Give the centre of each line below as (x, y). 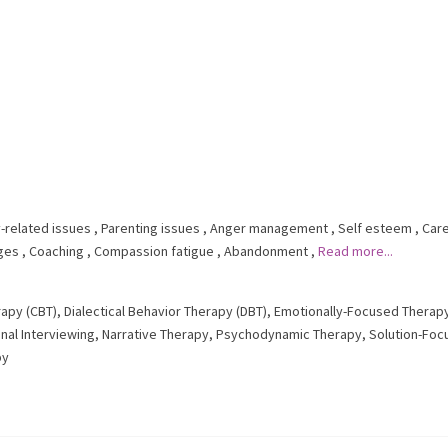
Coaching (56, 251)
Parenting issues (150, 228)
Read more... (355, 251)
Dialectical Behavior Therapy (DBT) (165, 311)
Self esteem (375, 228)
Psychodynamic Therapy (289, 334)
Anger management (269, 228)
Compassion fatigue (154, 251)
